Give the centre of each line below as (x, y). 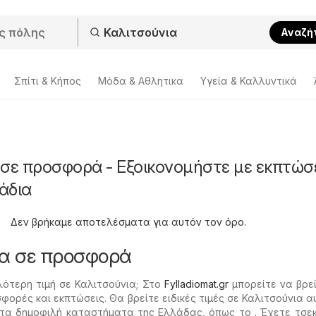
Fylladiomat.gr (196, 284)
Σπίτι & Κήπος (48, 81)
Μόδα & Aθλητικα (141, 81)
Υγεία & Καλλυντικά (249, 81)
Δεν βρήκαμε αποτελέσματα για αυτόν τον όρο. (128, 222)
